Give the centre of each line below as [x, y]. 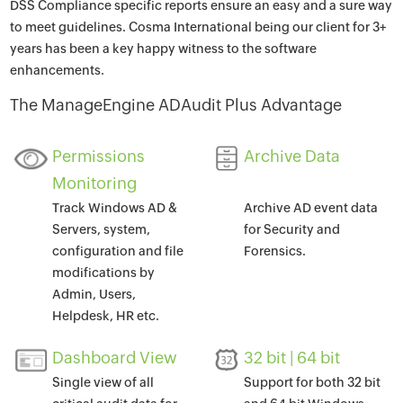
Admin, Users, [94, 294]
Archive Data [292, 156]
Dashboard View [115, 358]
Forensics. [275, 251]
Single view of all [103, 382]
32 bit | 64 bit [292, 358]
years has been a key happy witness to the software [164, 49]
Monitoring [95, 183]
